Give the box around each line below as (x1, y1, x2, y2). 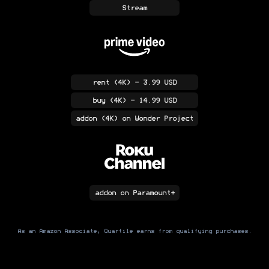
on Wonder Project (118, 115, 193, 122)
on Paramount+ (115, 189, 175, 197)
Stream (122, 4, 147, 12)
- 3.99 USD (130, 79, 177, 86)
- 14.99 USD (126, 97, 177, 104)
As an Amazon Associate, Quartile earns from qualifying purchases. (17, 228, 252, 235)
